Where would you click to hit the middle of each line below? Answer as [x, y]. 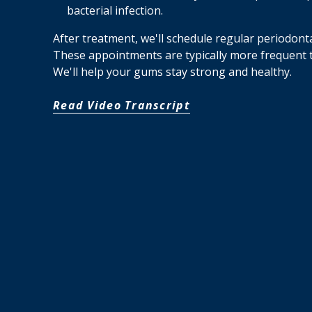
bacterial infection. [115, 11]
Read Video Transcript [122, 106]
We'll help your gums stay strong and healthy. [172, 72]
